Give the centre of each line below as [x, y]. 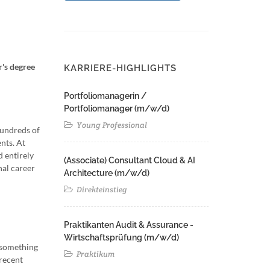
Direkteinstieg [101, 190]
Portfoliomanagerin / [105, 96]
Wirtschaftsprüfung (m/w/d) [121, 237]
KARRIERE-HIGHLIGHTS [120, 68]
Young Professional [111, 125]
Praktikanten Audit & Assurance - [129, 225]
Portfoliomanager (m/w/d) [117, 108]
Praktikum [95, 254]
